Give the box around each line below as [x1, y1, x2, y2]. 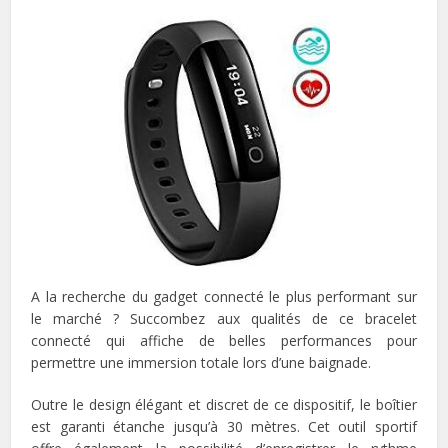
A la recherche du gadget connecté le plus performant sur [31, 287, 417, 307]
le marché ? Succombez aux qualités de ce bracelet [31, 309, 417, 329]
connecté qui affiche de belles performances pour [31, 331, 417, 351]
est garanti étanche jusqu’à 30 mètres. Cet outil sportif [31, 417, 417, 437]
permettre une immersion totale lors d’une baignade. [31, 353, 372, 373]
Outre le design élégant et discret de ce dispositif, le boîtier [31, 395, 417, 415]
